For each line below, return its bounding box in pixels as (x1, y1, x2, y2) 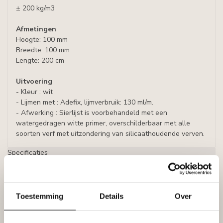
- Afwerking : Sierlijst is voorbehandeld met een (16, 108, 167, 117)
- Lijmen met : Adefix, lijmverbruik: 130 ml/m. (16, 98, 153, 107)
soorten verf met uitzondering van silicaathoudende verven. (16, 129, 205, 138)
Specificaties (7, 148, 48, 157)
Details (99, 192, 124, 201)
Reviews (7, 169, 34, 178)
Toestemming (16, 192, 64, 201)
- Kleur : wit (16, 87, 53, 97)
